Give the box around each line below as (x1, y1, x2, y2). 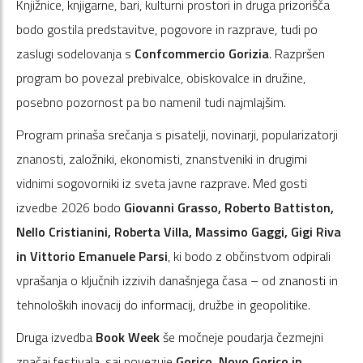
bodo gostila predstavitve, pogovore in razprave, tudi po (16, 19, 318, 39)
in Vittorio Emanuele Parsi (16, 246, 168, 266)
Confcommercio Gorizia (135, 43, 269, 63)
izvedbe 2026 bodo (16, 197, 124, 217)
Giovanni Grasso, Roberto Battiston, (124, 197, 334, 217)
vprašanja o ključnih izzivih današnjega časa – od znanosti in (16, 270, 338, 290)
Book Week (96, 327, 160, 347)
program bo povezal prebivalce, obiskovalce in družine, (16, 67, 305, 88)
